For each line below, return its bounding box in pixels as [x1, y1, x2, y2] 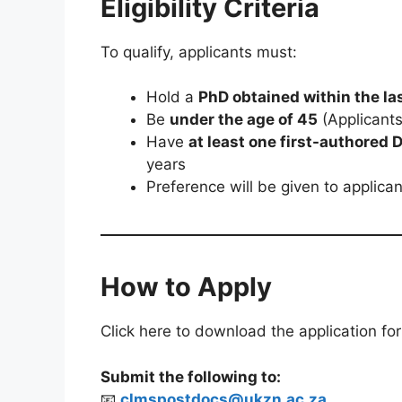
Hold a [146, 88, 198, 107]
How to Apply [100, 271, 272, 303]
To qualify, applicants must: [100, 42, 297, 61]
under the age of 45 [170, 110, 318, 129]
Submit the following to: [100, 367, 281, 386]
